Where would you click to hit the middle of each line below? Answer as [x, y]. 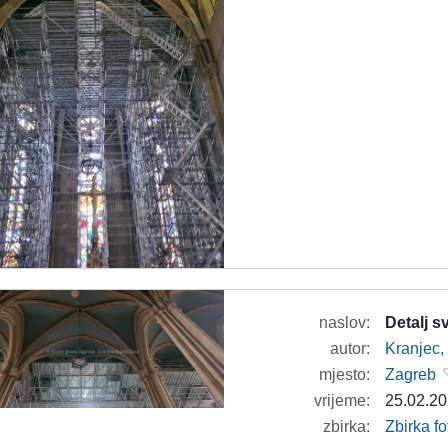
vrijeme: [342, 400]
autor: [350, 348]
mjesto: [345, 374]
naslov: [345, 322]
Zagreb [411, 374]
